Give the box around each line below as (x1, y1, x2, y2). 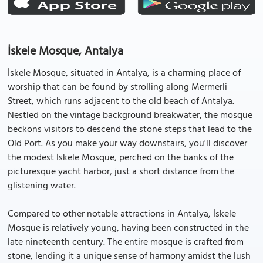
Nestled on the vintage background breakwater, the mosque (8, 108, 252, 123)
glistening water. (8, 178, 76, 194)
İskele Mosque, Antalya (8, 42, 123, 61)
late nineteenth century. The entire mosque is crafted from (8, 235, 244, 250)
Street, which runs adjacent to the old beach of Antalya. (8, 94, 234, 109)
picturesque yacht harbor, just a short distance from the (8, 164, 234, 180)
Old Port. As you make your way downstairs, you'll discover (8, 136, 247, 151)
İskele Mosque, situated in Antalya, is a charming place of (8, 66, 241, 81)
